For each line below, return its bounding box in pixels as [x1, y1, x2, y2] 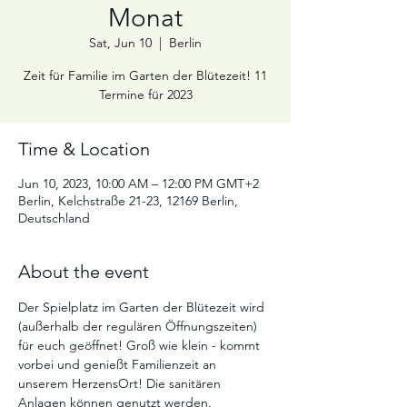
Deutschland [18, 210, 90, 226]
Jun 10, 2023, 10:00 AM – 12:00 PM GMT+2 [18, 175, 259, 192]
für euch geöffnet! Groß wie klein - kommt [18, 337, 263, 353]
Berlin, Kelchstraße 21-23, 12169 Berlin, [18, 193, 238, 209]
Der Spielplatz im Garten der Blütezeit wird [18, 299, 268, 315]
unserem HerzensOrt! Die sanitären [18, 375, 224, 392]
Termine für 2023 [98, 86, 193, 103]
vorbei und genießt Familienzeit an [18, 356, 220, 372]
